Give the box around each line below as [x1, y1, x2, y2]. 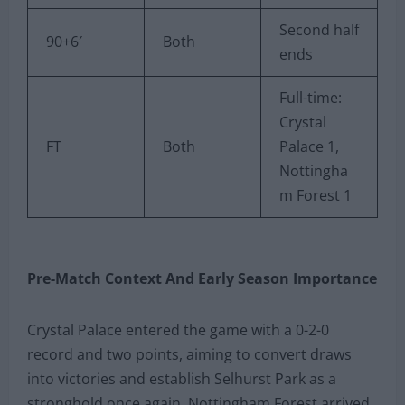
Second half [279, 19, 359, 40]
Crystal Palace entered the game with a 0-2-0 [27, 319, 329, 340]
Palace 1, [279, 136, 339, 156]
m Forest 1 [279, 184, 352, 205]
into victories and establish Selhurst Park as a [27, 368, 336, 389]
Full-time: [279, 87, 342, 108]
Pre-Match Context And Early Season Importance [27, 268, 377, 288]
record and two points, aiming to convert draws [27, 344, 352, 364]
